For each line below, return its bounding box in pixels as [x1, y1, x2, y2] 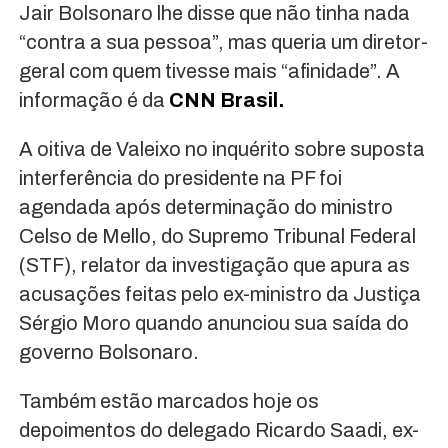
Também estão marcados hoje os [18, 390, 319, 413]
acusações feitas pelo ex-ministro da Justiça [18, 283, 421, 306]
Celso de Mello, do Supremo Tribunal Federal [18, 225, 416, 248]
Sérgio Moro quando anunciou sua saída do [18, 312, 409, 335]
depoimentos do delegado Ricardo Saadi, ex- [18, 419, 419, 442]
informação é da [18, 89, 169, 112]
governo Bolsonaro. [18, 341, 199, 364]
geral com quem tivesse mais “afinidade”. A [18, 60, 400, 83]
